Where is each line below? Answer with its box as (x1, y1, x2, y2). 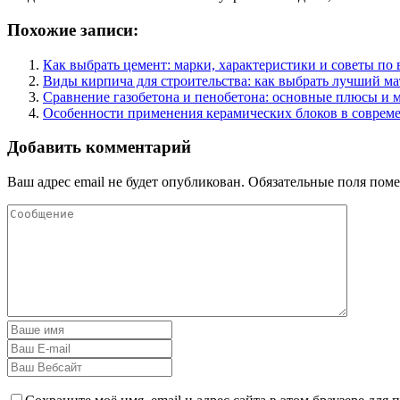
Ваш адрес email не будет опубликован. (7, 174, 245, 190)
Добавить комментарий (7, 137, 191, 157)
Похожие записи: (7, 21, 138, 40)
